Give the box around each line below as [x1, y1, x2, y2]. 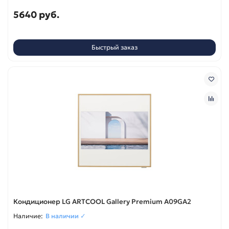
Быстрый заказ [91, 43, 138, 52]
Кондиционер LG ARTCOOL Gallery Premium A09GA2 [13, 197, 191, 206]
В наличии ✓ [45, 212, 86, 220]
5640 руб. [13, 8, 59, 20]
